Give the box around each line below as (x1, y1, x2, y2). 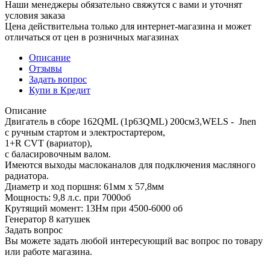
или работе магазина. (5, 246, 92, 257)
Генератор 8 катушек (5, 213, 90, 224)
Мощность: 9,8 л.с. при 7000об (5, 192, 131, 202)
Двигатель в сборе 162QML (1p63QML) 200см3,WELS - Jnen (5, 116, 256, 127)
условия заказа (5, 10, 65, 20)
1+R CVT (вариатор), (5, 137, 92, 148)
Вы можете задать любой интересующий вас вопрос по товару (5, 235, 263, 246)
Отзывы (29, 63, 62, 74)
